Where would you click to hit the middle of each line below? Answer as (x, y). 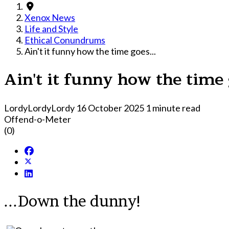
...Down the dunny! (73, 201)
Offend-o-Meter (38, 119)
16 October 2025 (111, 108)
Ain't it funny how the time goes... (90, 51)
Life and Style (51, 29)
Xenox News (50, 17)
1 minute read (173, 108)
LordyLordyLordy (39, 108)
